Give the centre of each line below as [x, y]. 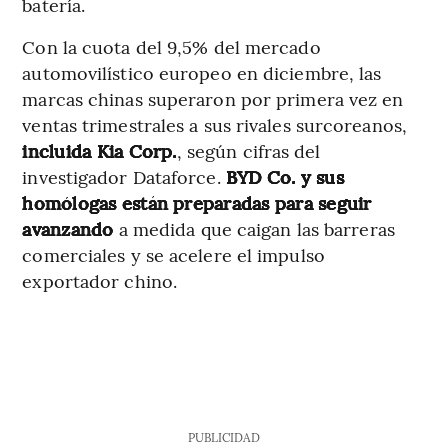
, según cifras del [248, 150]
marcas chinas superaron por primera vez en [213, 98]
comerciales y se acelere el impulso [173, 254]
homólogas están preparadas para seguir [197, 202]
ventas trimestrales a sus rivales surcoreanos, [214, 124]
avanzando [68, 228]
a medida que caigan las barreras [254, 228]
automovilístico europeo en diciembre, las [202, 72]
